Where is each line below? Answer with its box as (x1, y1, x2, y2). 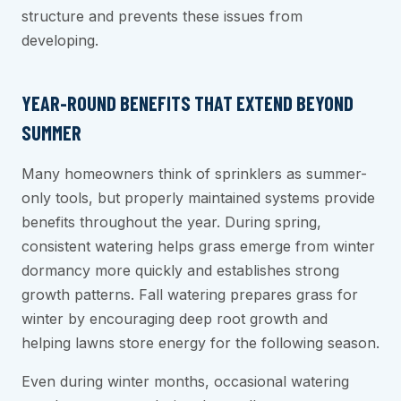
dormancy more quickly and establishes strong (21, 261, 339, 280)
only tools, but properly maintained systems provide (21, 189, 375, 208)
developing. (21, 31, 98, 50)
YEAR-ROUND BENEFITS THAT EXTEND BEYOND (21, 91, 354, 115)
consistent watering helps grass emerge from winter (21, 237, 375, 256)
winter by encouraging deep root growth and (21, 310, 328, 328)
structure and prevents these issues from (21, 7, 303, 26)
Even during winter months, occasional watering (21, 372, 349, 391)
